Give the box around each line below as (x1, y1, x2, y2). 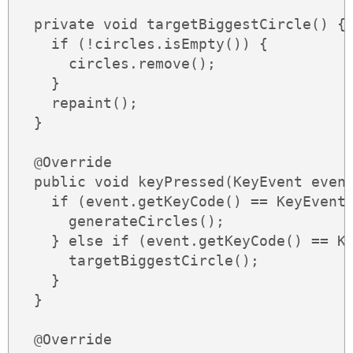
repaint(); (17, 95, 138, 112)
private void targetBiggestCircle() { (17, 16, 346, 33)
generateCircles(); (17, 213, 225, 230)
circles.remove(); (17, 55, 216, 72)
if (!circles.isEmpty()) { (17, 35, 268, 53)
